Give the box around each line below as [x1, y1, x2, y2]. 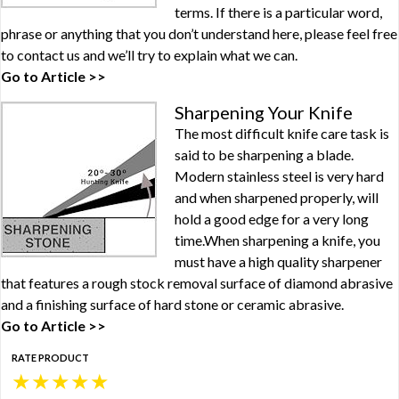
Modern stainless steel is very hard [175, 167, 384, 184]
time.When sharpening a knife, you [175, 232, 380, 248]
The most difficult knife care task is [175, 125, 389, 142]
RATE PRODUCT [12, 352, 89, 363]
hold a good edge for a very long [175, 210, 369, 227]
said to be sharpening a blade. [175, 146, 354, 163]
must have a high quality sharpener [175, 253, 382, 270]
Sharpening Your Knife [175, 102, 353, 123]
